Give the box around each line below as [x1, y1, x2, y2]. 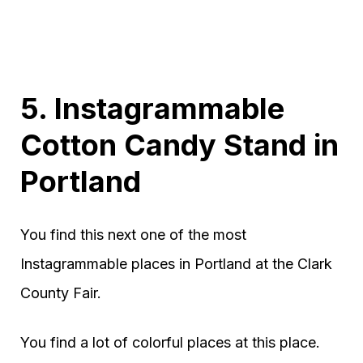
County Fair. [20, 284, 101, 302]
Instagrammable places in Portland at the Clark [20, 255, 332, 273]
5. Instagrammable [20, 91, 284, 127]
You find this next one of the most [20, 226, 246, 244]
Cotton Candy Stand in [20, 127, 339, 164]
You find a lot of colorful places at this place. [20, 334, 320, 352]
